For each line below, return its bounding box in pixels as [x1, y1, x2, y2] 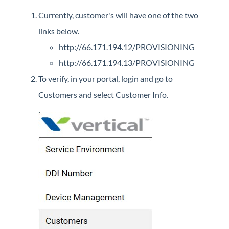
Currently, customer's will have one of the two [38, 10, 198, 20]
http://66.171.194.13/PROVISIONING [59, 57, 195, 67]
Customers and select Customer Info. [38, 89, 168, 99]
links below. [38, 26, 79, 36]
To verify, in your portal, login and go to [38, 73, 173, 83]
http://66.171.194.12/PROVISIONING [59, 41, 195, 52]
